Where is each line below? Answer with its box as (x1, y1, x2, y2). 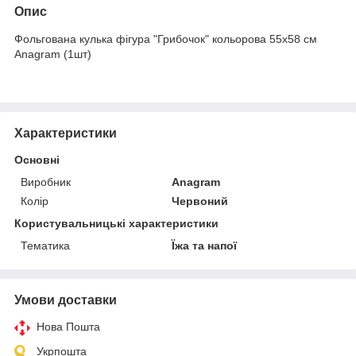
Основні (14, 153, 60, 166)
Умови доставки (14, 292, 117, 307)
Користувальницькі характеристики (14, 216, 219, 230)
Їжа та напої (172, 238, 238, 252)
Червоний (172, 194, 229, 207)
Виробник (21, 175, 71, 188)
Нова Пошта (37, 319, 100, 333)
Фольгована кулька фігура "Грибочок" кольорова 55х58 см (14, 32, 317, 45)
